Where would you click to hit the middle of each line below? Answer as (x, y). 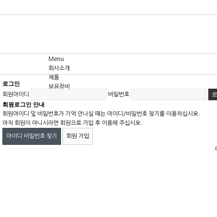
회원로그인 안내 (23, 105)
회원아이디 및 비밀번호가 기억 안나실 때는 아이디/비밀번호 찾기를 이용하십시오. (101, 114)
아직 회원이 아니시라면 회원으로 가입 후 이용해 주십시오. (72, 123)
